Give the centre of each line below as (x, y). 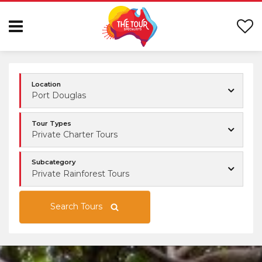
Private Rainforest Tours (80, 173)
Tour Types (51, 123)
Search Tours (76, 207)
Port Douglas (59, 96)
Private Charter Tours (75, 134)
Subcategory (54, 162)
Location (46, 84)
